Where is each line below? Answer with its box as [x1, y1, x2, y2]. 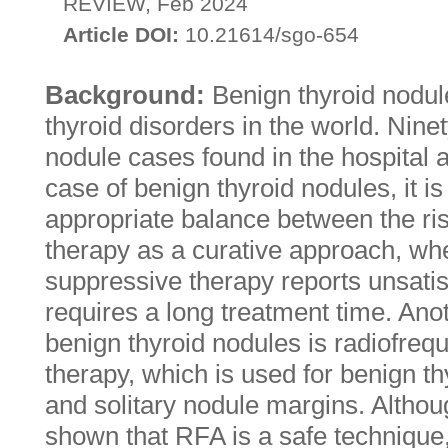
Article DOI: [63, 23, 179, 46]
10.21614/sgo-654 [179, 23, 359, 46]
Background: [45, 80, 212, 110]
